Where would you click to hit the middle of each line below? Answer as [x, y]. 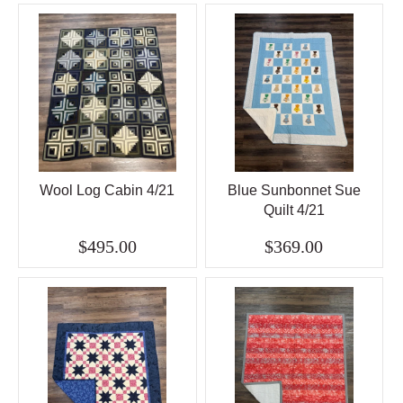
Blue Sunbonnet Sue [294, 190]
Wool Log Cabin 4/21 [107, 190]
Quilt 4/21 [294, 210]
